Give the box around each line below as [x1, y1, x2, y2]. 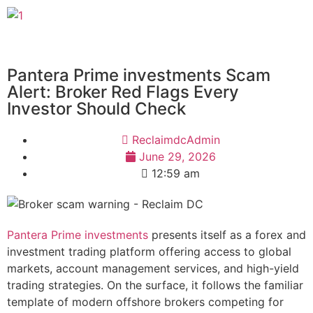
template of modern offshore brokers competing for [7, 295, 284, 309]
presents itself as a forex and [148, 228, 306, 242]
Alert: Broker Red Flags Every [7, 82, 239, 102]
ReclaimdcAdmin [131, 133, 220, 147]
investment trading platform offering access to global [7, 245, 291, 259]
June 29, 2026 [138, 150, 216, 163]
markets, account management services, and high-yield [7, 261, 299, 275]
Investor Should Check [7, 99, 186, 119]
